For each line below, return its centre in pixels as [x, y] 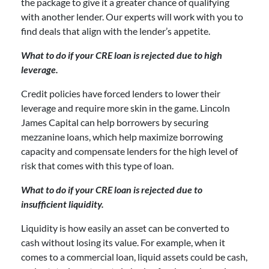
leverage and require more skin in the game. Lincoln [125, 107]
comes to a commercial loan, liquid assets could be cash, [134, 256]
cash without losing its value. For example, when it [123, 242]
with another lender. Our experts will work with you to [132, 16]
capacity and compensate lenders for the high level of [129, 151]
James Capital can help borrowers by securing [115, 122]
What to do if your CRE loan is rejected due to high [122, 55]
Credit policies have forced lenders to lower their [121, 93]
